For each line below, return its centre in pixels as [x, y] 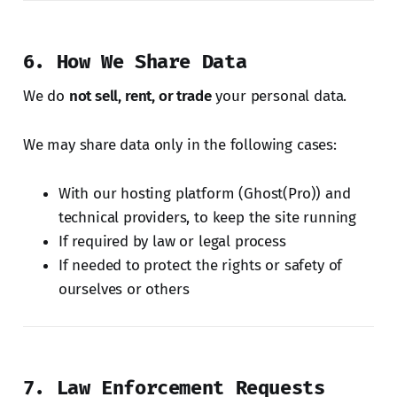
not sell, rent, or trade [140, 96]
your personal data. [279, 96]
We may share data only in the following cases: [179, 144]
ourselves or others [124, 289]
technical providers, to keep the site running [207, 217]
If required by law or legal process [172, 241]
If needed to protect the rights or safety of [200, 265]
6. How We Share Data [135, 61]
